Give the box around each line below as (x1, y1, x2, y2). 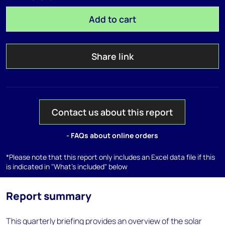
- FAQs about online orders (66, 131, 159, 140)
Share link (91, 50, 134, 62)
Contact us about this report (52, 106, 173, 118)
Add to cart (88, 13, 136, 25)
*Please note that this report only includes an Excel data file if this (6, 152, 215, 162)
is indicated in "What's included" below (6, 162, 128, 171)
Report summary (6, 189, 91, 203)
